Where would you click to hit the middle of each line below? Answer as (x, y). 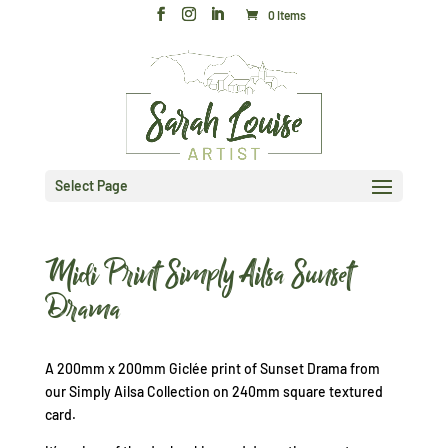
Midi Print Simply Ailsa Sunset (198, 274)
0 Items (286, 15)
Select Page (91, 185)
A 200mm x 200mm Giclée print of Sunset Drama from (212, 368)
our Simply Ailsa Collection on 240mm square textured (213, 391)
